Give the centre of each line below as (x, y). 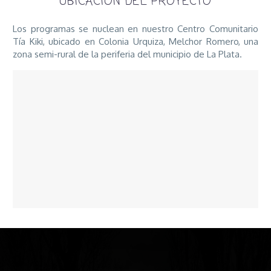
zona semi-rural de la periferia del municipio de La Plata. (127, 54)
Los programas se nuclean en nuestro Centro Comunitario (135, 28)
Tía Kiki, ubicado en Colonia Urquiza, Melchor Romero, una (135, 41)
